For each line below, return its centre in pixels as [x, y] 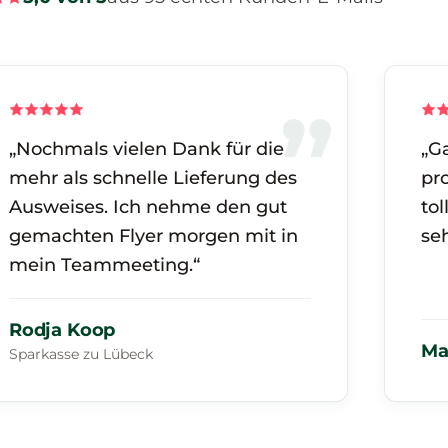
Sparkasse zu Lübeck [81, 354]
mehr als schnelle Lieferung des [153, 178]
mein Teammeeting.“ [104, 265]
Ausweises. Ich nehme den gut [148, 207]
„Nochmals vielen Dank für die [146, 149]
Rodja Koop [62, 330]
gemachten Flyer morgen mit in [153, 236]
